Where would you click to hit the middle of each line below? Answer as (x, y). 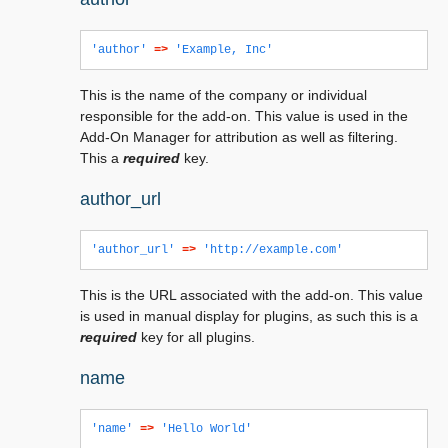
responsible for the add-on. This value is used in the (244, 116)
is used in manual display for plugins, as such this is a (249, 316)
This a (101, 158)
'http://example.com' (273, 250)
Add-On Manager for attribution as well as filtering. (239, 137)
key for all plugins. (196, 337)
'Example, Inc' (224, 50)
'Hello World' (206, 429)
